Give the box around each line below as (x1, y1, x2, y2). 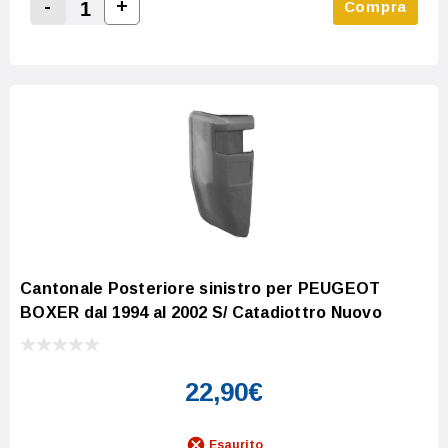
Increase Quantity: (114, 21, 265, 39)
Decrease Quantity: (40, 22, 198, 40)
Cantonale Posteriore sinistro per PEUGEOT (20, 280, 381, 298)
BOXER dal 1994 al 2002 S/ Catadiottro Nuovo (20, 304, 382, 322)
